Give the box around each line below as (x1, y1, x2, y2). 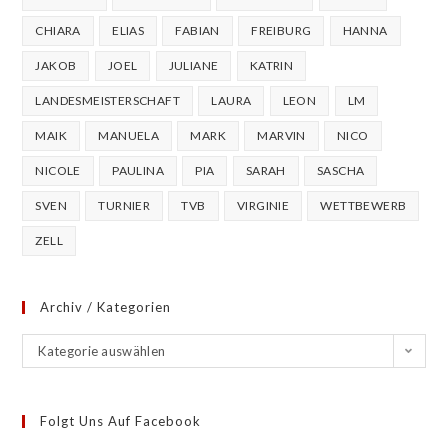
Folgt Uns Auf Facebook (40, 412, 202, 429)
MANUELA (98, 127, 160, 143)
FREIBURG (251, 22, 312, 38)
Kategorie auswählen (38, 342, 166, 359)
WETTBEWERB (320, 197, 407, 213)
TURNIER (98, 197, 151, 213)
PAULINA (112, 162, 164, 178)
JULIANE (168, 57, 219, 73)
